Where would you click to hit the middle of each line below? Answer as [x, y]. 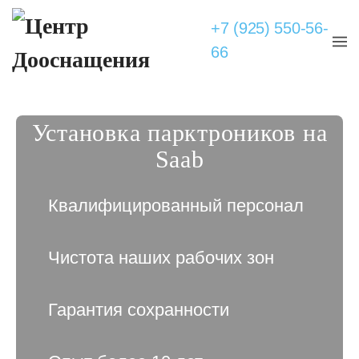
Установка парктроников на [179, 133]
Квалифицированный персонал [176, 206]
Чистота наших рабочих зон [161, 258]
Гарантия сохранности [139, 310]
